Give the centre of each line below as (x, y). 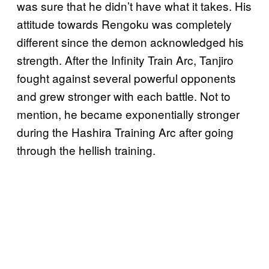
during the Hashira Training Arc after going (125, 131)
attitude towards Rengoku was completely (124, 23)
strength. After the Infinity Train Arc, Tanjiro (125, 59)
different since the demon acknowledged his (130, 41)
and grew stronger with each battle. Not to (124, 95)
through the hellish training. (86, 150)
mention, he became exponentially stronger (128, 113)
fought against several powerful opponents (126, 77)
